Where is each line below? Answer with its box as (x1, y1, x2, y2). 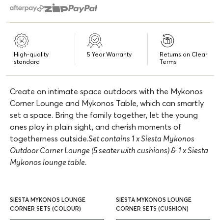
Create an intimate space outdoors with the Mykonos (10, 86, 203, 96)
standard (14, 57, 40, 65)
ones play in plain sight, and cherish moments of (10, 121, 181, 132)
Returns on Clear (160, 50, 207, 58)
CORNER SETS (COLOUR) (10, 204, 81, 212)
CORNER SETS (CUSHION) (116, 204, 189, 212)
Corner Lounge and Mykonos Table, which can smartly (10, 98, 204, 108)
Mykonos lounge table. (10, 157, 87, 167)
